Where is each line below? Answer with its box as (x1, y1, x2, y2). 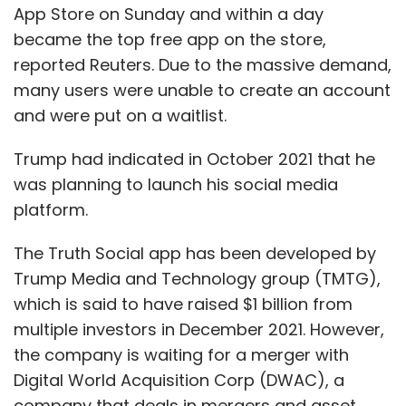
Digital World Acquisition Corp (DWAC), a (14, 368, 344, 391)
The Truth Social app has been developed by (14, 241, 376, 265)
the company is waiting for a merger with (14, 343, 349, 366)
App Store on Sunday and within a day (14, 2, 324, 25)
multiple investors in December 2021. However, (14, 317, 384, 341)
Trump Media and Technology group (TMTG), (14, 266, 381, 290)
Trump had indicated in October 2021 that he (14, 147, 375, 170)
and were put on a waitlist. (14, 103, 236, 127)
